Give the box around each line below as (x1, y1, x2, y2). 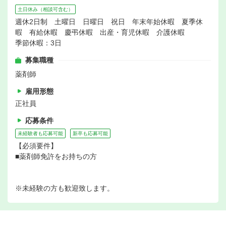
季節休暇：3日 (15, 39, 62, 47)
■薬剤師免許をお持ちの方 (15, 152, 97, 161)
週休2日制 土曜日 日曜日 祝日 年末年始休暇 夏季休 (15, 18, 203, 26)
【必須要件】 (15, 142, 58, 150)
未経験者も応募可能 (18, 131, 63, 137)
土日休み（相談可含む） (18, 7, 73, 13)
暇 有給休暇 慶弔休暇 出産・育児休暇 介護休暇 (15, 28, 185, 37)
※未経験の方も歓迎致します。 (15, 184, 114, 193)
